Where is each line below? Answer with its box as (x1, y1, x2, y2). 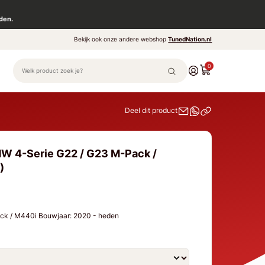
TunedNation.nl (168, 35, 212, 43)
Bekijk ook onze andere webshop (74, 35, 169, 43)
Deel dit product (125, 106, 178, 115)
